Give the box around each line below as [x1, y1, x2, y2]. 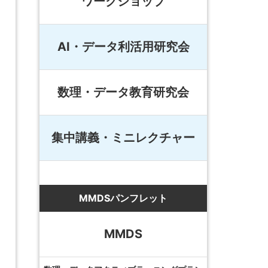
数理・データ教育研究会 [57, 84, 189, 99]
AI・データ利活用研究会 [57, 39, 190, 54]
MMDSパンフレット [79, 191, 167, 204]
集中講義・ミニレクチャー [51, 130, 195, 145]
